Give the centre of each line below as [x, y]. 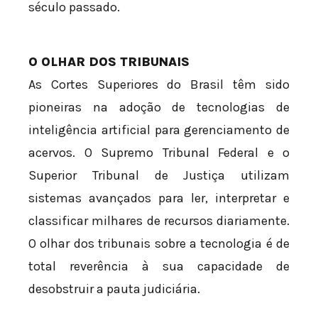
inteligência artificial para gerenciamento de [159, 130]
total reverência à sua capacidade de [159, 267]
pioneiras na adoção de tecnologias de [159, 108]
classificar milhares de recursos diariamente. [159, 221]
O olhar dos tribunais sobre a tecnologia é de [159, 244]
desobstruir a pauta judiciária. [114, 289]
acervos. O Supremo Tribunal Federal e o [159, 153]
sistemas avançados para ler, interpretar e [159, 198]
